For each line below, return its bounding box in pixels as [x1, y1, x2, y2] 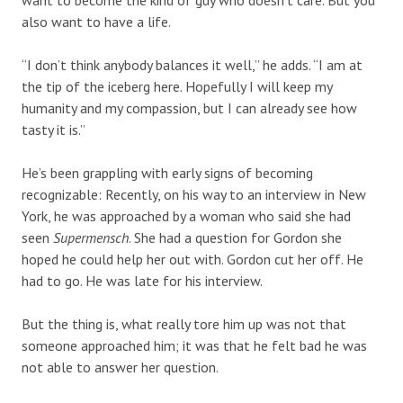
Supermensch [53, 228, 129, 246]
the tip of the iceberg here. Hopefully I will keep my [22, 76, 332, 95]
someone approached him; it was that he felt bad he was [22, 336, 367, 354]
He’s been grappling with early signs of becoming [22, 163, 313, 182]
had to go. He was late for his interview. [22, 271, 263, 290]
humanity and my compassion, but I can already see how [22, 98, 357, 117]
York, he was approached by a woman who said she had [22, 206, 351, 225]
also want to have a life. [22, 12, 171, 31]
